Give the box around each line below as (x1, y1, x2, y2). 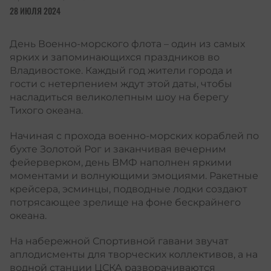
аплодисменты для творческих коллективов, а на (10, 249, 258, 260)
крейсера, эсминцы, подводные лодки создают (10, 183, 247, 195)
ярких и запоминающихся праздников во (10, 51, 220, 63)
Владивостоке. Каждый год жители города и (10, 65, 232, 76)
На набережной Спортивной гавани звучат (10, 235, 229, 247)
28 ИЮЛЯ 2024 (10, 4, 60, 17)
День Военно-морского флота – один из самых (10, 38, 245, 50)
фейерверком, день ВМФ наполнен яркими (10, 157, 232, 168)
